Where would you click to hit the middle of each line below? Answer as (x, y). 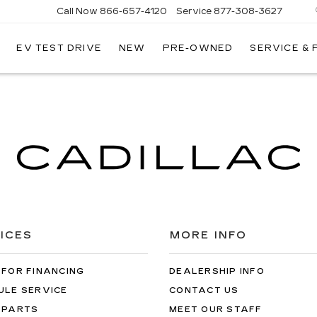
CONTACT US (204, 290)
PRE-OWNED (198, 48)
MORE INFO (208, 235)
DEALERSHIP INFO (217, 271)
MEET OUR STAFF (216, 310)
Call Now (77, 11)
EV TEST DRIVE (59, 48)
